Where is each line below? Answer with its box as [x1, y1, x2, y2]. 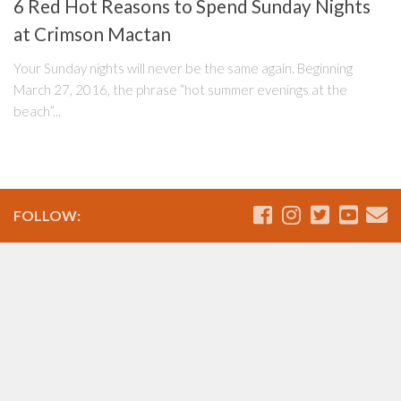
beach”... [13, 103, 61, 120]
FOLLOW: [13, 207, 81, 225]
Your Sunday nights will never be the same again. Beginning [13, 60, 353, 77]
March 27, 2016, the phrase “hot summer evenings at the [13, 81, 347, 98]
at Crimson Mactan [13, 23, 171, 46]
